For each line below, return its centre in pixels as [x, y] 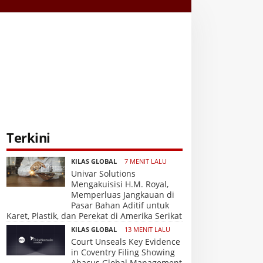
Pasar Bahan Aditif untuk [120, 205]
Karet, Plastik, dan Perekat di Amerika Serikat [94, 216]
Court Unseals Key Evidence [126, 242]
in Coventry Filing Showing [123, 252]
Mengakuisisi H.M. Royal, [120, 184]
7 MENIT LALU [145, 161]
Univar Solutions [103, 173]
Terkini [28, 137]
